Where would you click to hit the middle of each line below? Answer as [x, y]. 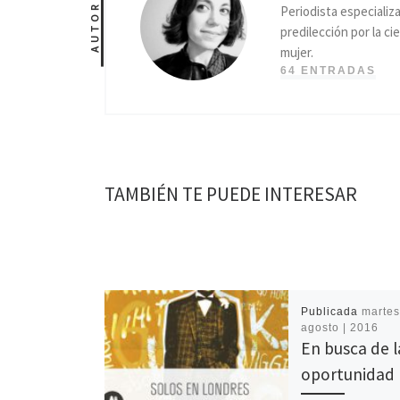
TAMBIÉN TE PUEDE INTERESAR [231, 195]
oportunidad [348, 374]
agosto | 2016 [340, 327]
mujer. [297, 53]
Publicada [332, 311]
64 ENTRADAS [328, 71]
